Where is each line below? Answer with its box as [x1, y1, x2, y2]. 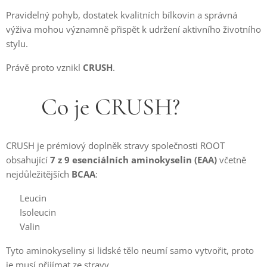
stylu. [6, 38, 28, 49]
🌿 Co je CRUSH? [6, 92, 180, 121]
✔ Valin [6, 221, 40, 232]
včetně [217, 154, 246, 166]
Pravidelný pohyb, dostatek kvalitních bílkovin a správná [6, 9, 237, 21]
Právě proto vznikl [6, 61, 83, 73]
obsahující [6, 154, 50, 166]
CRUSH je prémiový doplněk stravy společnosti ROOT [6, 139, 225, 151]
